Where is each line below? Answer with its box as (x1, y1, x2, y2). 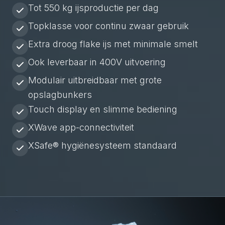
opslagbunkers (28, 89, 92, 100)
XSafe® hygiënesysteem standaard (28, 140, 177, 151)
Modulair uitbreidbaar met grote (28, 75, 162, 85)
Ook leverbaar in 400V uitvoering (28, 57, 166, 67)
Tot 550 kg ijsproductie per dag (28, 3, 159, 13)
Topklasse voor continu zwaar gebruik (28, 21, 189, 31)
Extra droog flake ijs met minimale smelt (28, 39, 198, 49)
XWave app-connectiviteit (28, 122, 134, 133)
